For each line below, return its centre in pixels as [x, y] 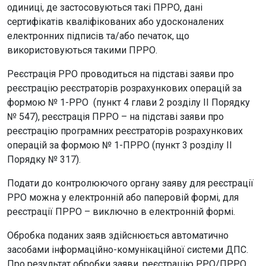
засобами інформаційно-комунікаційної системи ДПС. [128, 250]
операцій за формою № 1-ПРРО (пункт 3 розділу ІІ [120, 145]
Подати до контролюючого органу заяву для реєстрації [130, 183]
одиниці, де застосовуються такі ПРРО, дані [105, 7]
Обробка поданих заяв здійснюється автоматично [118, 235]
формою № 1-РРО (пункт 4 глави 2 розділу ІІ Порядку [129, 102]
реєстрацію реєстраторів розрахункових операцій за [124, 88]
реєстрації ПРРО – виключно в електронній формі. [121, 212]
